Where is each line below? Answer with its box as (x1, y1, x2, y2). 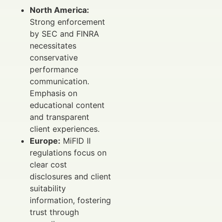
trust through (30, 207, 79, 217)
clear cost (30, 159, 67, 169)
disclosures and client (30, 171, 111, 181)
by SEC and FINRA (30, 28, 99, 39)
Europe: (30, 135, 60, 146)
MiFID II (60, 135, 91, 146)
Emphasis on (30, 88, 77, 98)
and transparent (30, 111, 89, 122)
